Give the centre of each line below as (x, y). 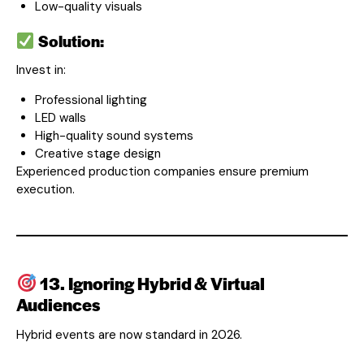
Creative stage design (97, 153)
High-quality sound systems (114, 135)
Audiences (58, 304)
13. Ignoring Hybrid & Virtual (151, 283)
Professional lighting (91, 100)
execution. (45, 189)
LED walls (60, 117)
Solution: (69, 41)
